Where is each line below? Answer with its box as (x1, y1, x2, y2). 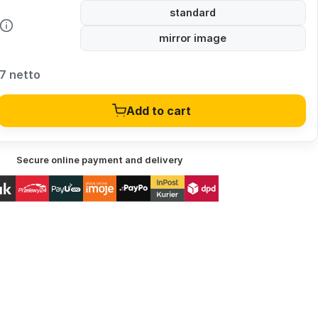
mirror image (159, 32, 227, 45)
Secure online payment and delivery (16, 155, 184, 166)
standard (170, 6, 216, 19)
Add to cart (126, 104, 192, 119)
